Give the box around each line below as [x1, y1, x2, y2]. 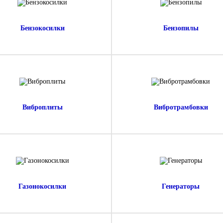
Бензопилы [163, 24, 199, 32]
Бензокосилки [20, 24, 65, 32]
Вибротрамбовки [153, 104, 208, 111]
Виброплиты [22, 104, 63, 111]
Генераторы [162, 183, 200, 190]
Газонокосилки [18, 183, 66, 190]
